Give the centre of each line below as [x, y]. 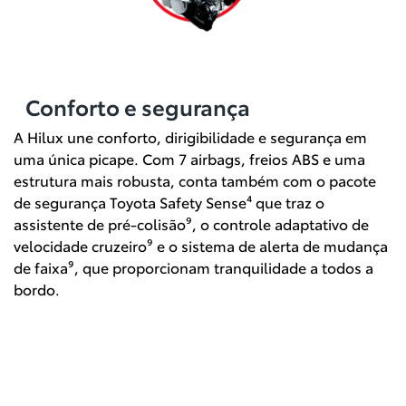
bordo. [37, 288]
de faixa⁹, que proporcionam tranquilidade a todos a [193, 266]
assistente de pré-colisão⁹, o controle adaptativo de [191, 223]
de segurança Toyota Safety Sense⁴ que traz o [169, 201]
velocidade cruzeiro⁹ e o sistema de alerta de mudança [201, 245]
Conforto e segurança [137, 106]
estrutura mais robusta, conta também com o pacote [195, 179]
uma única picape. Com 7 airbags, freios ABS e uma [189, 158]
